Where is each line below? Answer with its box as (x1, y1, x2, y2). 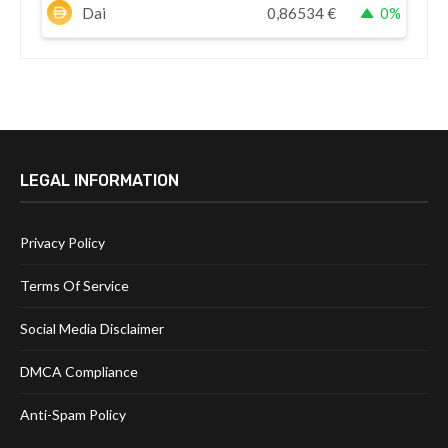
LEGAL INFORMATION (20, 171, 179, 191)
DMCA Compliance (20, 363, 138, 381)
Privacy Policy (20, 234, 105, 252)
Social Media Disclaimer (20, 320, 164, 338)
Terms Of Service (20, 277, 129, 295)
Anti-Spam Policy (20, 406, 126, 424)
